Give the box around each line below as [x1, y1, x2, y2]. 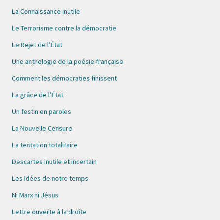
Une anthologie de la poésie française [12, 57, 123, 66]
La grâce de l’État [12, 90, 63, 99]
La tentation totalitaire [12, 140, 78, 149]
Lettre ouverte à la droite [12, 207, 86, 216]
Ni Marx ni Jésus [12, 191, 58, 199]
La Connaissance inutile [12, 7, 80, 16]
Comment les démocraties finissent [12, 74, 117, 82]
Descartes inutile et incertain [12, 157, 97, 166]
